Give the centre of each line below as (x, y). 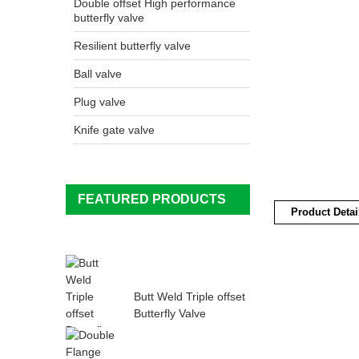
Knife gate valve (114, 130)
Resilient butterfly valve (132, 46)
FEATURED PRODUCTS (152, 199)
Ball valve (98, 74)
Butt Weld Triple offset (190, 296)
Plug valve (100, 102)
